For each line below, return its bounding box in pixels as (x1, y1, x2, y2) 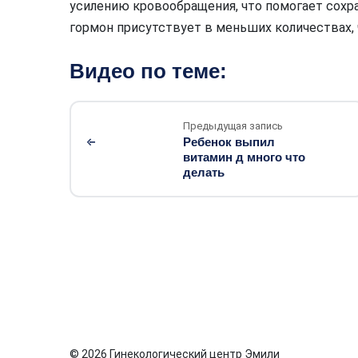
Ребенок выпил (183, 135, 275, 149)
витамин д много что (183, 150, 305, 164)
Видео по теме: (70, 60, 227, 82)
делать (183, 165, 225, 179)
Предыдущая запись (183, 120, 283, 132)
